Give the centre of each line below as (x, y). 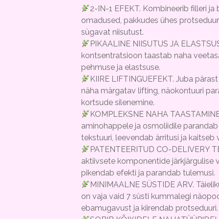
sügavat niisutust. (112, 32)
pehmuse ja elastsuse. (120, 67)
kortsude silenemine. (118, 102)
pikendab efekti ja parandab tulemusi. (148, 173)
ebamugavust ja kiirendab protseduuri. (149, 208)
